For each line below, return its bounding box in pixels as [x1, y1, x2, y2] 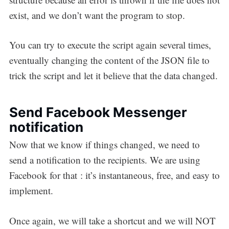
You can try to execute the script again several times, [9, 38, 211, 52]
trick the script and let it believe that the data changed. [9, 69, 218, 82]
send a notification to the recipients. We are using [9, 153, 200, 167]
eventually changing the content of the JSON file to [9, 54, 210, 67]
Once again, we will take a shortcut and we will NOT [9, 214, 216, 227]
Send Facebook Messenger [9, 104, 187, 120]
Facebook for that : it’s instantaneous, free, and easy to [9, 169, 220, 182]
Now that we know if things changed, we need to [9, 138, 200, 151]
